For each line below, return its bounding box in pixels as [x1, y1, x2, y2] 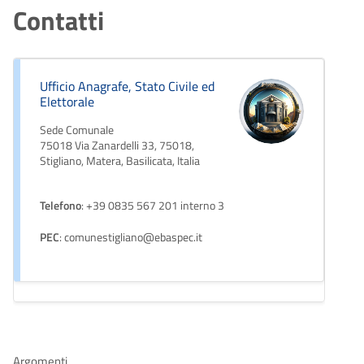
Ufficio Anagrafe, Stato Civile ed [40, 76, 214, 96]
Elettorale [40, 91, 94, 111]
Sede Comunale [40, 120, 114, 139]
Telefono [40, 196, 81, 214]
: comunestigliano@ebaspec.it [59, 227, 202, 246]
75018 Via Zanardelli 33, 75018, [40, 136, 194, 154]
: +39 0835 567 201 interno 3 [81, 196, 224, 214]
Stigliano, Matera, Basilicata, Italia [40, 151, 200, 170]
